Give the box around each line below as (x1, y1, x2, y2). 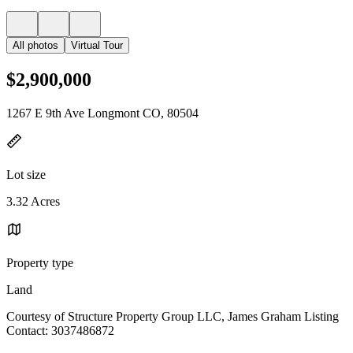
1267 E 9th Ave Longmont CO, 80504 (6, 106, 199, 120)
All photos (13, 39, 58, 51)
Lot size (6, 167, 46, 181)
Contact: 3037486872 (6, 323, 114, 337)
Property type (6, 255, 73, 269)
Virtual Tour (71, 39, 123, 51)
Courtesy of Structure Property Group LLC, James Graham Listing (6, 309, 339, 323)
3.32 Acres (6, 194, 60, 208)
